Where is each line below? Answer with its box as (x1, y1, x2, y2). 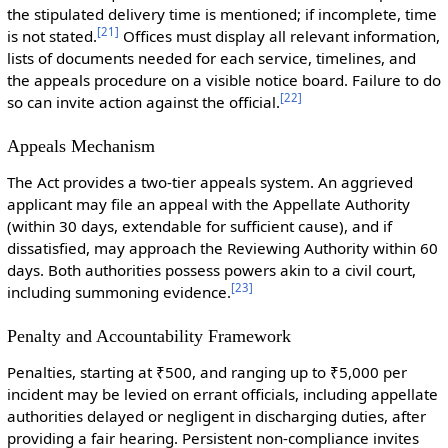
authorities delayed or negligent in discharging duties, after (6, 405, 426, 426)
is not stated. (6, 25, 97, 46)
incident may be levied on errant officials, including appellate (6, 383, 438, 404)
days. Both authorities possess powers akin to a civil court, (6, 259, 416, 280)
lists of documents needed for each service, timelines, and (6, 47, 416, 68)
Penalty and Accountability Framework (6, 325, 291, 346)
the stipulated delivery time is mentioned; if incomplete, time (6, 3, 437, 24)
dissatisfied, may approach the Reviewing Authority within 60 (6, 237, 438, 258)
